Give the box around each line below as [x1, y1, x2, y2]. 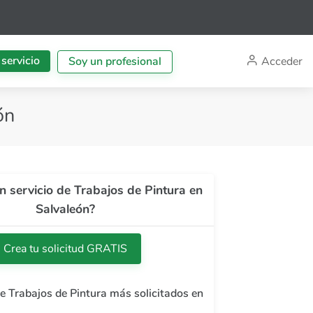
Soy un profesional [68, 54, 161, 69]
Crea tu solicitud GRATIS [3, 241, 128, 256]
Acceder [261, 53, 303, 68]
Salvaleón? [36, 201, 96, 217]
